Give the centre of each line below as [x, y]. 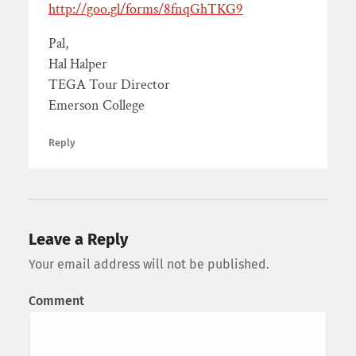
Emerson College [96, 106]
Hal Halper [77, 64]
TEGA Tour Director [109, 85]
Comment [56, 301]
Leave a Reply [78, 240]
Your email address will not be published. [149, 265]
